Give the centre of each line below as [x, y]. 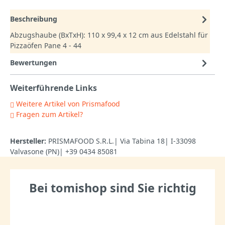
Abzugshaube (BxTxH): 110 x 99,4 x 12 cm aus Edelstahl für [109, 35]
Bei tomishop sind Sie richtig [113, 188]
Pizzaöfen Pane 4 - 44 [46, 46]
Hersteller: [28, 141]
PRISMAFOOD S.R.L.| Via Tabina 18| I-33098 [121, 141]
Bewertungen [33, 63]
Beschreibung [34, 19]
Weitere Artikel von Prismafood [67, 104]
